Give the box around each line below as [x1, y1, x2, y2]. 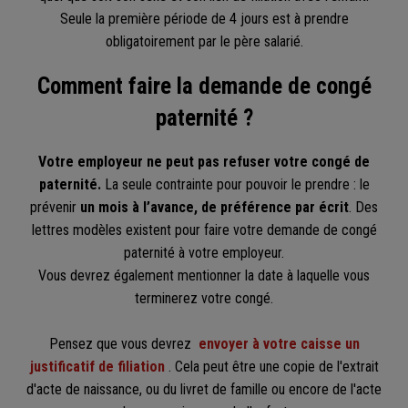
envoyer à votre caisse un [198, 335, 360, 353]
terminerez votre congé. [135, 290, 273, 308]
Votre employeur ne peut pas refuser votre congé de [38, 153, 370, 171]
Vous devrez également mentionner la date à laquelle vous [38, 267, 370, 285]
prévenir [30, 199, 80, 217]
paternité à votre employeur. [124, 244, 284, 262]
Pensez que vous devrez [48, 335, 195, 353]
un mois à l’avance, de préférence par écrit [80, 199, 349, 217]
